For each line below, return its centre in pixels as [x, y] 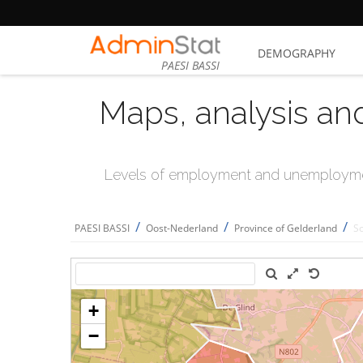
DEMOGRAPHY [297, 53]
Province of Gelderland [286, 228]
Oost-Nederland [182, 228]
